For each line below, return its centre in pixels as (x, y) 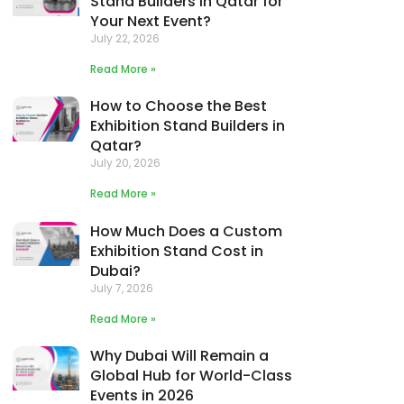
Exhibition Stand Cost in (177, 251)
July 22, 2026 (125, 38)
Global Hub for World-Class (192, 376)
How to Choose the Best (179, 106)
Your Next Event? (151, 21)
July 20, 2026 (126, 163)
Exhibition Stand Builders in (188, 126)
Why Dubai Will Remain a (180, 356)
